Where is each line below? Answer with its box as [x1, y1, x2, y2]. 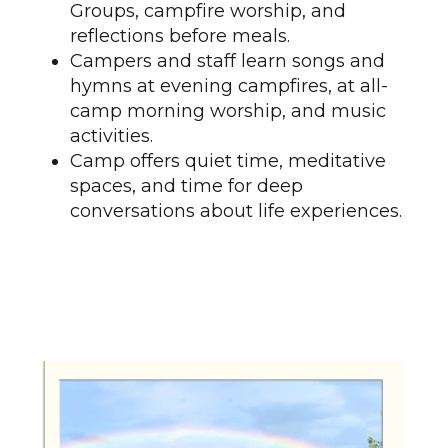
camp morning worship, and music [70, 100, 386, 123]
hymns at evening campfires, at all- [70, 75, 388, 98]
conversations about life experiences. [70, 200, 402, 223]
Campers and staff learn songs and [70, 50, 385, 73]
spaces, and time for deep [70, 175, 303, 198]
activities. [70, 125, 153, 148]
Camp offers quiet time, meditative [70, 150, 386, 173]
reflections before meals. [70, 25, 290, 48]
